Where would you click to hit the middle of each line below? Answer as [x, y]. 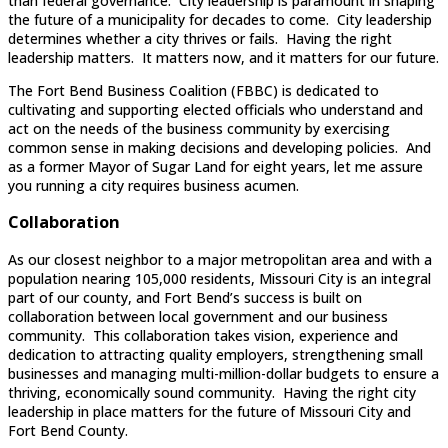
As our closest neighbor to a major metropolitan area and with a [220, 259]
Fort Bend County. [68, 430]
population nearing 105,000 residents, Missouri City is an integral [219, 278]
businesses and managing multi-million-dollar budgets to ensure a [223, 373]
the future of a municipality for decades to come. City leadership [220, 19]
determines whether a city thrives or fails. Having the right [200, 38]
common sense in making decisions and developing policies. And [219, 147]
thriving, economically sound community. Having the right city [212, 392]
